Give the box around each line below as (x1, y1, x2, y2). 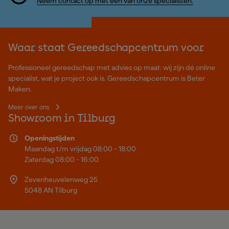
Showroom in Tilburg (8, 113, 116, 125)
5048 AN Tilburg (24, 186, 77, 194)
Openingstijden (24, 134, 75, 143)
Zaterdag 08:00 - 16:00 (24, 155, 99, 164)
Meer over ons (8, 104, 49, 111)
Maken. (8, 85, 32, 94)
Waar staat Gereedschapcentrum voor (8, 43, 204, 54)
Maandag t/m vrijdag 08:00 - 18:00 (24, 145, 136, 153)
